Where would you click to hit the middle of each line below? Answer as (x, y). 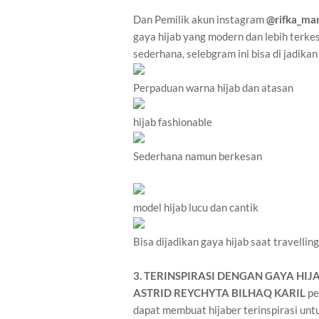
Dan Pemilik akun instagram (200, 20)
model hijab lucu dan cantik (196, 208)
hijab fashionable (173, 122)
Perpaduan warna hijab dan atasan (213, 88)
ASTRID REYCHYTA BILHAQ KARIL (219, 293)
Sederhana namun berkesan (198, 156)
